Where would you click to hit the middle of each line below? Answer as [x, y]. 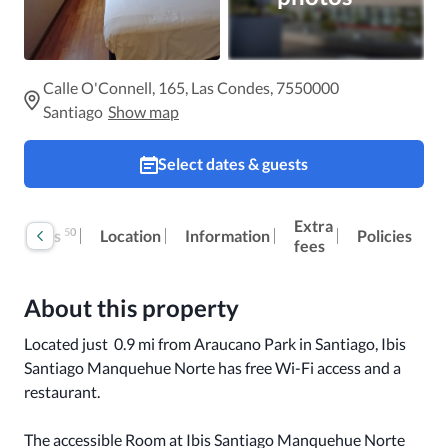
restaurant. [62, 391]
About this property [140, 307]
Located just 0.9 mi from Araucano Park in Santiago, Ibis [215, 343]
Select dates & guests [233, 163]
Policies [384, 235]
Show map [143, 111]
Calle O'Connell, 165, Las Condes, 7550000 [191, 87]
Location [130, 235]
